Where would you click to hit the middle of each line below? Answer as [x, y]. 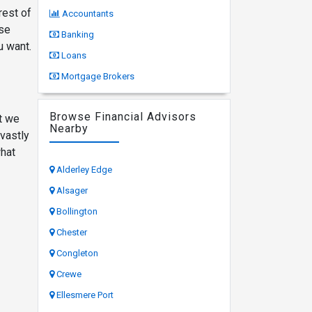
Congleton [77, 253]
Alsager [72, 190]
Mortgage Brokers [97, 76]
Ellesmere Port [85, 295]
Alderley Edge [84, 169]
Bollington [77, 211]
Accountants [87, 13]
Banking [77, 34]
